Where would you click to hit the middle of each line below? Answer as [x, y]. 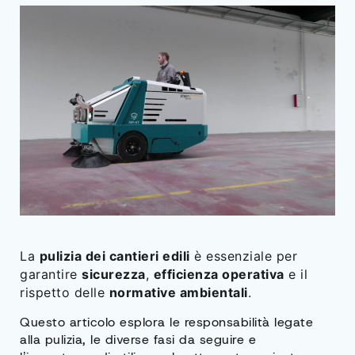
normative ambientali [178, 293]
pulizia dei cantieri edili [115, 256]
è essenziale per [243, 256]
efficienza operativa [219, 275]
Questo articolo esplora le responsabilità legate [166, 322]
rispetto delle [65, 293]
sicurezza [114, 275]
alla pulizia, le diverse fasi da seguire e [138, 339]
